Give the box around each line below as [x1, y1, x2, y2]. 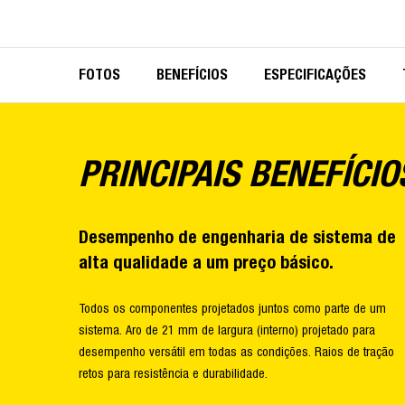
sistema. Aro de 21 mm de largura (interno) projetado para [79, 324, 375, 337]
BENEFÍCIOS [156, 67, 228, 82]
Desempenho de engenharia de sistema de [79, 228, 396, 247]
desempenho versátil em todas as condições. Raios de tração [79, 345, 394, 359]
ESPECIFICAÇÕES [264, 67, 366, 82]
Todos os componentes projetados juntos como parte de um [79, 302, 386, 316]
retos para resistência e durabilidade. [79, 367, 268, 381]
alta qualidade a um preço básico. [79, 253, 334, 272]
